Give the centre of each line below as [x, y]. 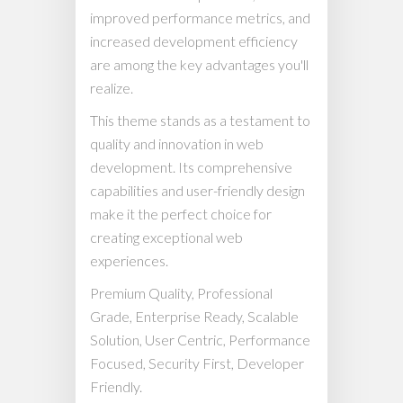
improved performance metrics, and [200, 18]
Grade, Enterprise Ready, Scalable [194, 317]
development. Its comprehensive [191, 167]
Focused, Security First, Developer [197, 363]
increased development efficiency [194, 41]
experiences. [129, 261]
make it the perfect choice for [181, 214]
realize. [112, 88]
